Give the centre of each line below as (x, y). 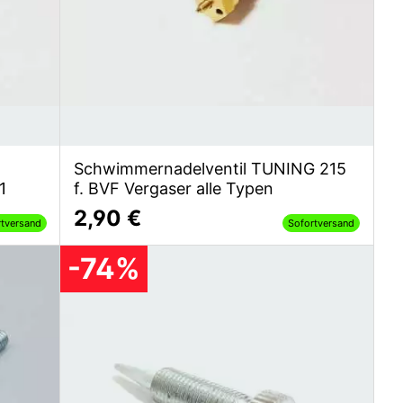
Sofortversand (321, 223)
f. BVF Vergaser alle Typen (173, 188)
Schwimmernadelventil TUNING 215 (210, 168)
